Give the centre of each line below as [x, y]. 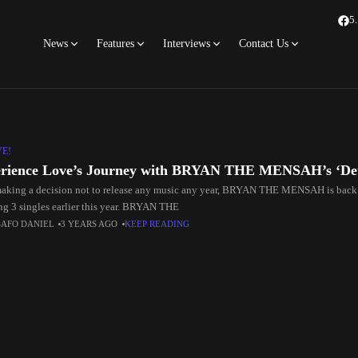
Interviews [187, 44]
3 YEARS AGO [90, 224]
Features [115, 44]
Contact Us [264, 44]
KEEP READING [157, 224]
